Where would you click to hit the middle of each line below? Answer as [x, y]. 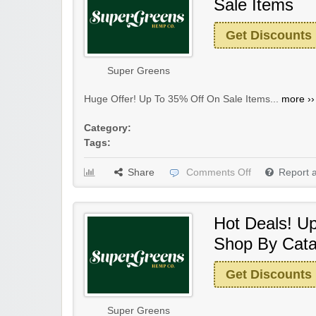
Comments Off [219, 173]
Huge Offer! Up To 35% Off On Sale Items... [183, 99]
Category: [108, 128]
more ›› [298, 99]
